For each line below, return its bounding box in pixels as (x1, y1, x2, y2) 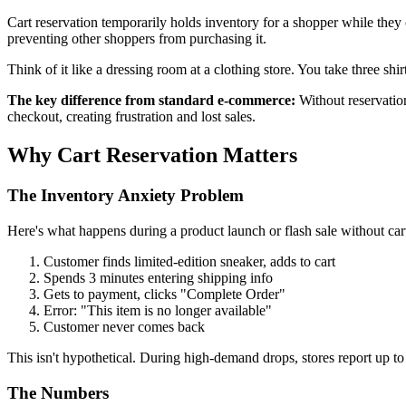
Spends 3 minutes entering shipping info (43, 269, 273, 285)
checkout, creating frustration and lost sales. (7, 109, 256, 125)
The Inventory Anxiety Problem (7, 186, 244, 206)
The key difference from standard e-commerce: (7, 92, 295, 109)
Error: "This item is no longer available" (43, 302, 272, 318)
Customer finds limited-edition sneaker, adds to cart (43, 253, 335, 269)
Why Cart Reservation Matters (7, 143, 297, 168)
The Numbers (7, 382, 109, 402)
